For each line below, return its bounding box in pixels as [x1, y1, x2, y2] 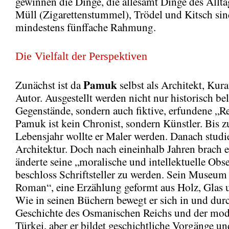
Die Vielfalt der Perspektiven [15, 49, 147, 62]
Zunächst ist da [15, 77, 83, 92]
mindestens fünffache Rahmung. [15, 19, 156, 34]
